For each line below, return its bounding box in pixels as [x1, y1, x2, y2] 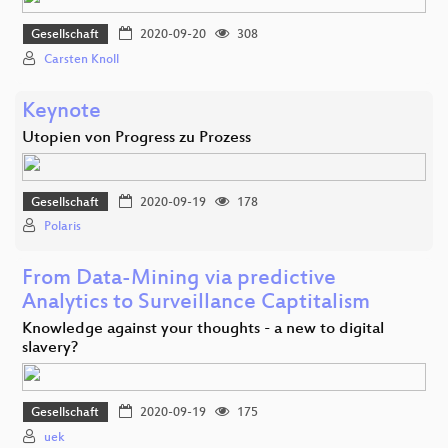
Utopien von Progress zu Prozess [22, 128, 251, 148]
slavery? [22, 339, 78, 359]
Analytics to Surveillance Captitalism [22, 291, 370, 317]
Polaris [44, 220, 81, 235]
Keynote [22, 99, 101, 125]
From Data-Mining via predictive [22, 267, 336, 293]
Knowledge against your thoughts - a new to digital [22, 320, 384, 340]
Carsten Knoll [44, 52, 119, 67]
